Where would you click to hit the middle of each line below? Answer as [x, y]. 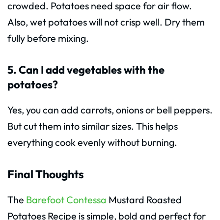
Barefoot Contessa [66, 199]
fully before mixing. [48, 38]
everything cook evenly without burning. [92, 142]
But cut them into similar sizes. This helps [93, 126]
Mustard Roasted [144, 199]
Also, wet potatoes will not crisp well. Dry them [106, 22]
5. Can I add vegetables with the [86, 70]
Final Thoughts [46, 174]
